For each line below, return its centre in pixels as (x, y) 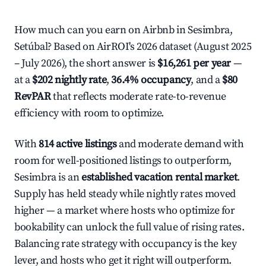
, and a (207, 80)
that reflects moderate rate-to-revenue (139, 96)
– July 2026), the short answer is (86, 63)
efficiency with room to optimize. (89, 113)
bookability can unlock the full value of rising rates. (129, 227)
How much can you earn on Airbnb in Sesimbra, (123, 30)
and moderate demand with (180, 144)
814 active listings (78, 144)
